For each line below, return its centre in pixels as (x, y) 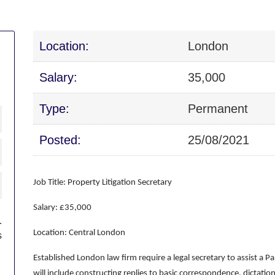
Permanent (218, 109)
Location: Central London (79, 233)
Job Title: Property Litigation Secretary (103, 183)
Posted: (60, 140)
